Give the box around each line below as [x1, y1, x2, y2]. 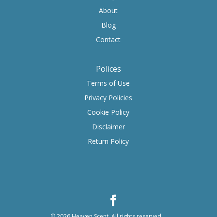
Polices [95, 63, 121, 75]
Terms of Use [87, 78, 130, 88]
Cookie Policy [87, 108, 130, 117]
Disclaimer [92, 122, 125, 132]
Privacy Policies [84, 93, 133, 103]
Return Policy [88, 137, 129, 146]
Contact [96, 34, 121, 44]
